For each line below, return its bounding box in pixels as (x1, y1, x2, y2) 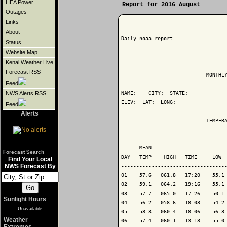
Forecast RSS (6, 69, 41, 75)
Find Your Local (8, 155, 52, 163)
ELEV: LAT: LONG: (121, 99, 179, 105)
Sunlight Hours (4, 195, 47, 203)
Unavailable (18, 206, 43, 212)
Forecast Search (3, 148, 45, 155)
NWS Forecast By (5, 162, 56, 170)
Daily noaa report (121, 35, 173, 42)
